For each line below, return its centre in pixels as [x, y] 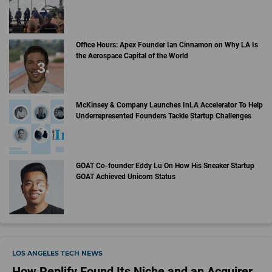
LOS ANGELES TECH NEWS [57, 254]
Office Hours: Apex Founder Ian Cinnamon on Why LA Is [167, 45]
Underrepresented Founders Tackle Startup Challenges [163, 116]
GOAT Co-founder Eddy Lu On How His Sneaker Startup [165, 165]
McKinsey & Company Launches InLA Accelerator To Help [169, 105]
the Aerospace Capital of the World [132, 56]
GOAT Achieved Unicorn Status [125, 176]
